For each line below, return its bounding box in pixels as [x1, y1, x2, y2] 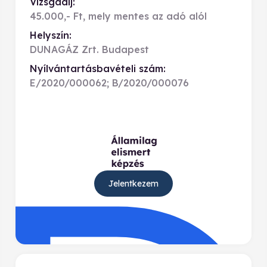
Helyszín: [30, 29, 72, 41]
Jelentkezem [108, 178, 159, 189]
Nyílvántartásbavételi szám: [30, 63, 166, 74]
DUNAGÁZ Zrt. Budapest [30, 44, 149, 55]
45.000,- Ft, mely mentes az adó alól [30, 10, 207, 22]
